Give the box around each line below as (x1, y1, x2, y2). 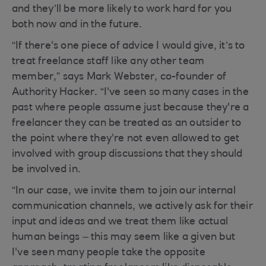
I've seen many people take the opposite (12, 248, 205, 258)
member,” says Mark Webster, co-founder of (12, 72, 227, 83)
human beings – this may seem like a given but (12, 232, 235, 243)
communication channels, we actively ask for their (12, 201, 253, 212)
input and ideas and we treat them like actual (12, 217, 229, 227)
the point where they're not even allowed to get (12, 134, 240, 144)
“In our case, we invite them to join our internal (12, 186, 236, 197)
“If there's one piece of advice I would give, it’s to (12, 41, 245, 52)
